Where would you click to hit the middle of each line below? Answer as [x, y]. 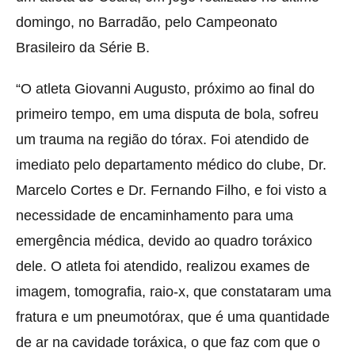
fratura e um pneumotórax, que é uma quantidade [173, 317]
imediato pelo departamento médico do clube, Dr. [171, 165]
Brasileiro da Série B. [83, 48]
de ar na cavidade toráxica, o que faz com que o [168, 343]
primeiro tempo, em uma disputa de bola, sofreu [167, 115]
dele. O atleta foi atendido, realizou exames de [163, 267]
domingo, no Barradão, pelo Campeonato [147, 23]
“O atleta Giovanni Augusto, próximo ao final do [165, 89]
